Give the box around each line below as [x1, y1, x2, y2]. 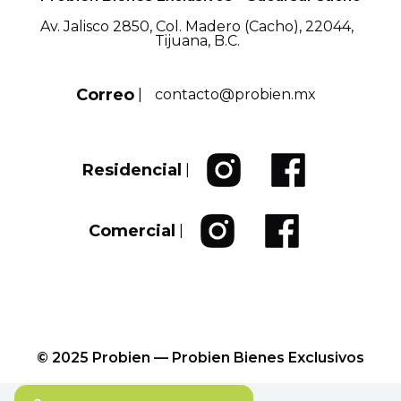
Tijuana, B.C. [154, 32, 240, 49]
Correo [76, 85, 134, 105]
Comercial [89, 221, 175, 241]
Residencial [82, 160, 182, 180]
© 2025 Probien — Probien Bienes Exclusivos [37, 349, 364, 366]
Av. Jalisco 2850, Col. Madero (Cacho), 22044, [40, 18, 354, 35]
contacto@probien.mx [155, 86, 316, 103]
